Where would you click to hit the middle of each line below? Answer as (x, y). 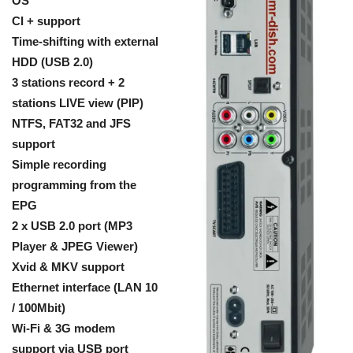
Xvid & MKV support (68, 267)
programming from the (74, 185)
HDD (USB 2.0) (52, 62)
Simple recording (59, 164)
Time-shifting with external (85, 41)
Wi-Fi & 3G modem (63, 328)
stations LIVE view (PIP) (78, 103)
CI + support (46, 21)
